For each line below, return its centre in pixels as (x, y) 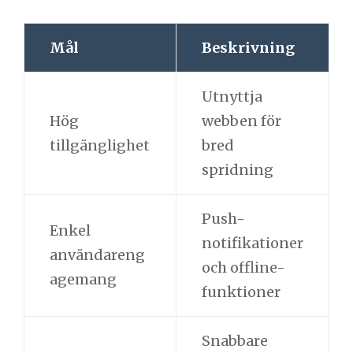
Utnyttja (232, 96)
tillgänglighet (99, 145)
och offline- (243, 267)
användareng (97, 255)
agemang (83, 279)
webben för (241, 121)
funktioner (241, 292)
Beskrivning (248, 47)
